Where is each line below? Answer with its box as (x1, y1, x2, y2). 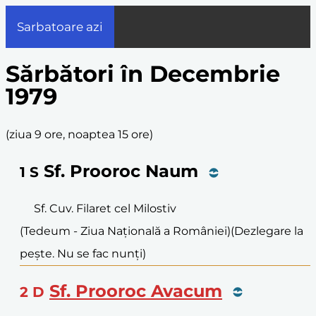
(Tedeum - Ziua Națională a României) (20, 224, 231, 238)
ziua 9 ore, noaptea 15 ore (9, 127, 150, 141)
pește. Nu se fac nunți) (20, 246, 146, 260)
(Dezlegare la (231, 224, 303, 238)
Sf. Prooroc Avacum (49, 280, 222, 301)
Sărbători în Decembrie (6, 60, 280, 88)
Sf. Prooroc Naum (44, 160, 198, 181)
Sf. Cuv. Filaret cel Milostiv (34, 201, 176, 215)
